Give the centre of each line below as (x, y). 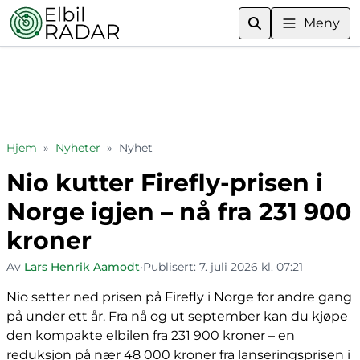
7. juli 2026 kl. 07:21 (251, 267)
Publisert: (171, 267)
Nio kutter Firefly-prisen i (165, 183)
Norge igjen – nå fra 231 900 (179, 212)
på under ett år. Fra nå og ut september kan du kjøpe (177, 316)
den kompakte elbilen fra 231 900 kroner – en (151, 335)
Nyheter (78, 148)
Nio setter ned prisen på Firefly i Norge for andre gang (179, 297)
